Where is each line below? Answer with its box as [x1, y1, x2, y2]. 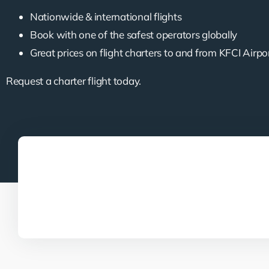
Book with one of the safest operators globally [29, 28, 238, 41]
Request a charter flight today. [5, 74, 142, 87]
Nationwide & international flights [29, 10, 182, 23]
